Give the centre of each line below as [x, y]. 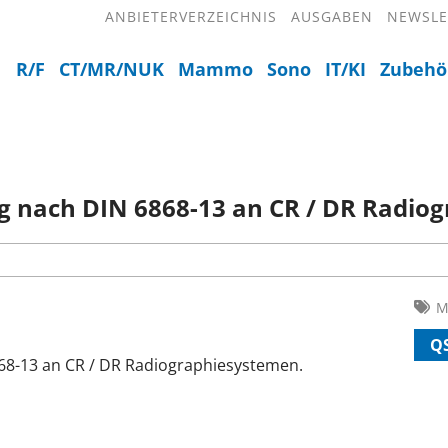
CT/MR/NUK [111, 69]
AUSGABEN [332, 16]
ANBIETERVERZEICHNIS [191, 16]
